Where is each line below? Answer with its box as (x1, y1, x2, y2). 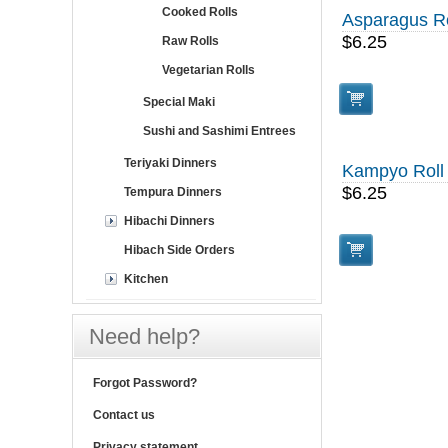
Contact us (93, 408, 155, 422)
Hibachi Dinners (124, 214, 215, 228)
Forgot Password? (93, 376, 197, 390)
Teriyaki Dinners (124, 156, 217, 170)
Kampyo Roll (342, 161, 444, 181)
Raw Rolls (162, 34, 219, 48)
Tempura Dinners (124, 185, 222, 199)
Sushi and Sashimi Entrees (143, 124, 296, 138)
